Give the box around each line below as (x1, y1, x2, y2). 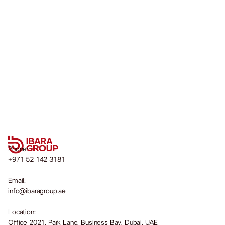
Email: (8, 177, 26, 184)
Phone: (8, 146, 29, 153)
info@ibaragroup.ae (8, 188, 66, 195)
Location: (8, 209, 36, 216)
